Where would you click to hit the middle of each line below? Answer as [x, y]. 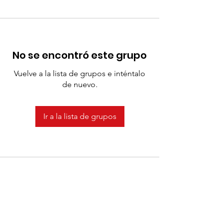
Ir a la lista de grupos [80, 116]
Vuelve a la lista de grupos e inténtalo [80, 73]
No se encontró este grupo [80, 55]
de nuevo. [80, 84]
